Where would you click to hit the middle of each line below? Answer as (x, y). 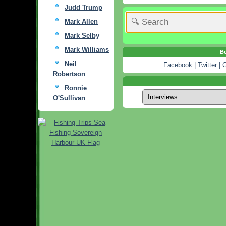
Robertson (69, 74)
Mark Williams (87, 49)
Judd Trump (83, 7)
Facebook (178, 65)
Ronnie (76, 88)
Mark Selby (82, 35)
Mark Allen (81, 21)
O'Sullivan (69, 98)
